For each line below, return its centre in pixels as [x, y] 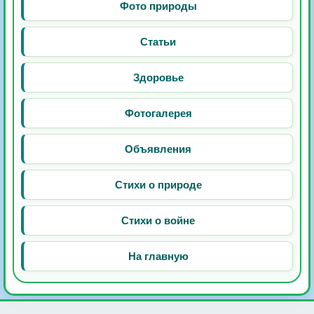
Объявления [158, 149]
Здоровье [158, 78]
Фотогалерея [158, 114]
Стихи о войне [158, 221]
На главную [158, 257]
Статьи [158, 42]
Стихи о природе [158, 185]
